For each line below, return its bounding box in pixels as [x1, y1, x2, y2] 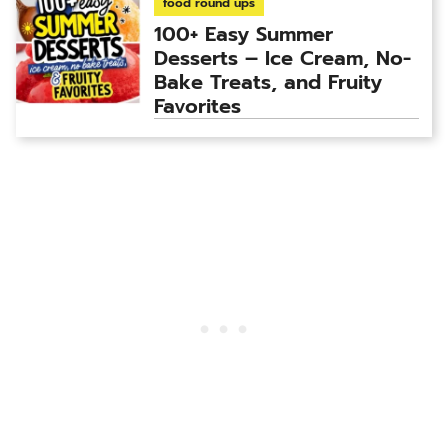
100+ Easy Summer [154, 18, 333, 49]
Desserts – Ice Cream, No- [154, 42, 411, 73]
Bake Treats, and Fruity [154, 66, 382, 97]
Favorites [154, 90, 241, 121]
